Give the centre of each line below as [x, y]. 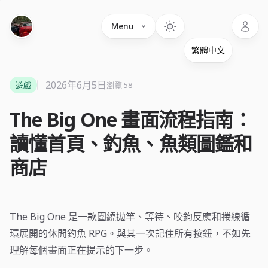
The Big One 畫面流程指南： [131, 119]
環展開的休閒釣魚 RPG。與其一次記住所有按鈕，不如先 [130, 233]
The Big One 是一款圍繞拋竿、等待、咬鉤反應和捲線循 [130, 217]
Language [206, 21]
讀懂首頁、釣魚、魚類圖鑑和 [131, 143]
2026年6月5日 [76, 85]
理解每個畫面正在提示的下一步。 [81, 250]
